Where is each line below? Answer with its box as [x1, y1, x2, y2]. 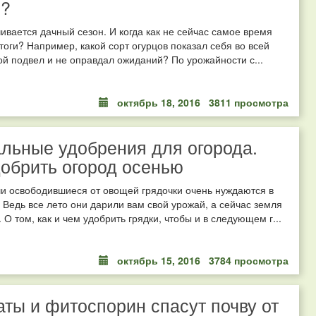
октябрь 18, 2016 [117, 95, 200, 109]
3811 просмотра [209, 95, 288, 109]
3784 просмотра [209, 253, 288, 267]
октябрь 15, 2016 [117, 253, 200, 267]
